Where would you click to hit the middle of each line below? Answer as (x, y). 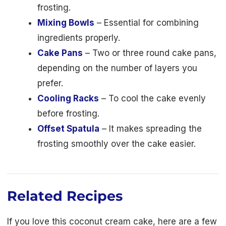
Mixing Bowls (66, 22)
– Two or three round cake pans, (150, 53)
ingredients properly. (79, 38)
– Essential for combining (147, 22)
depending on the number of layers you (117, 68)
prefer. (50, 83)
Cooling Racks (68, 98)
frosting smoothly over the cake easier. (117, 144)
